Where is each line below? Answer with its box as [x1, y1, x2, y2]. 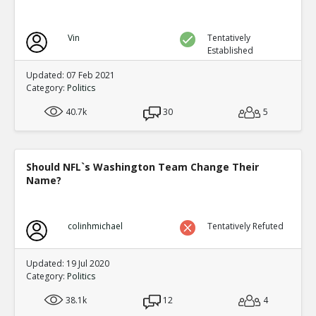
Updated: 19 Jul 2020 [26, 257, 109, 269]
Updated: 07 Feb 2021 [26, 68, 115, 81]
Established [207, 44, 254, 56]
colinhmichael [67, 219, 123, 232]
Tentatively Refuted [207, 219, 284, 232]
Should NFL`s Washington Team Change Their [26, 159, 259, 174]
